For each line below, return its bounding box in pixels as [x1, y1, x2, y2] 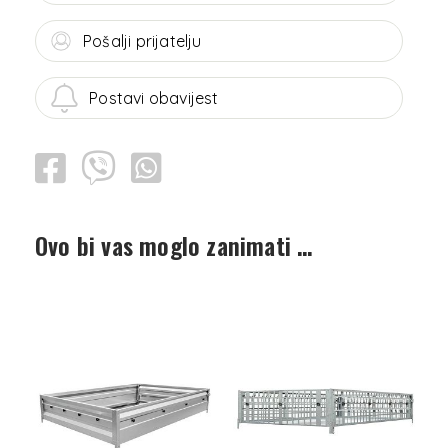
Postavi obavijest [89, 88, 219, 109]
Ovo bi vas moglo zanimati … [35, 227, 313, 264]
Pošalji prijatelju [83, 31, 202, 52]
